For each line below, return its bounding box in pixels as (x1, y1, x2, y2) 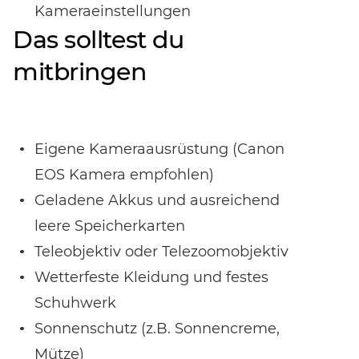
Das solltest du (13, 25, 184, 55)
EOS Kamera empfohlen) (34, 166, 214, 184)
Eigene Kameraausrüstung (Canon (34, 140, 284, 159)
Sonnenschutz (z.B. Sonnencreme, (34, 320, 280, 338)
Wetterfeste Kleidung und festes (34, 268, 268, 287)
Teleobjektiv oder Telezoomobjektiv (34, 243, 288, 261)
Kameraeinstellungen (34, 2, 191, 21)
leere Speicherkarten (34, 217, 185, 236)
